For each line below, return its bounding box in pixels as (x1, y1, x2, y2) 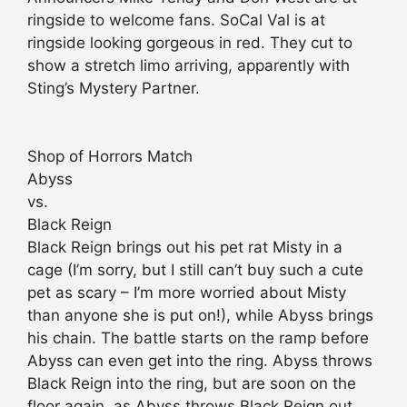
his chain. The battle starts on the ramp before (27, 329, 369, 348)
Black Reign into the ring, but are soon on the (27, 374, 356, 393)
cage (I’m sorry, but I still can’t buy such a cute (27, 261, 363, 280)
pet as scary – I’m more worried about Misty (27, 283, 346, 303)
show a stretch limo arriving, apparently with (27, 55, 350, 74)
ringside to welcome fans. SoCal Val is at (27, 10, 325, 29)
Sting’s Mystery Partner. (27, 78, 200, 97)
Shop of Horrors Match (27, 147, 193, 166)
